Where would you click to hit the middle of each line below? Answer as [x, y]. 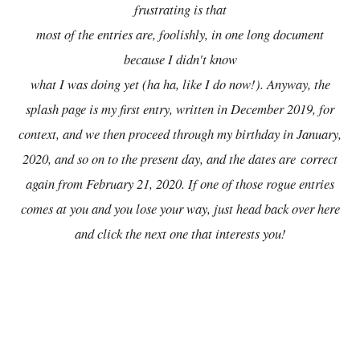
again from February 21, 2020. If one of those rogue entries [180, 184]
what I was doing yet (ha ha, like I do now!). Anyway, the [180, 84]
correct [319, 159]
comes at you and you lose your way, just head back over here [180, 209]
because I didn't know [180, 59]
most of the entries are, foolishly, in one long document [180, 34]
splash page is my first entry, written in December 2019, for [180, 109]
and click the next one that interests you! [180, 233]
